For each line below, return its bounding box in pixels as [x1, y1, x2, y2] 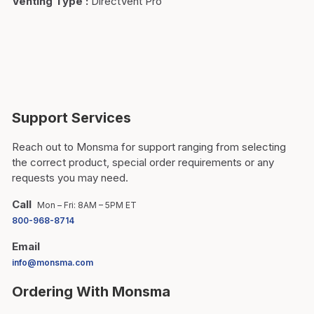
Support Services [12, 109, 131, 126]
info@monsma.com [12, 257, 93, 268]
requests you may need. [12, 171, 128, 184]
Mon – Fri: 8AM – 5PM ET [37, 200, 137, 210]
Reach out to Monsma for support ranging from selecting [12, 140, 286, 153]
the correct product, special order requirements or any [12, 156, 274, 169]
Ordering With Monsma [12, 283, 170, 300]
